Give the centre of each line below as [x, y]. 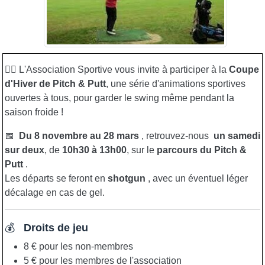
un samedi [237, 135]
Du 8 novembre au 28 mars [79, 135]
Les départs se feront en [56, 178]
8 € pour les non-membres [78, 246]
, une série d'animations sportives [176, 83]
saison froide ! [34, 112]
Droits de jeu [56, 227]
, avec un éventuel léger [197, 178]
